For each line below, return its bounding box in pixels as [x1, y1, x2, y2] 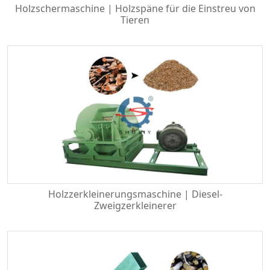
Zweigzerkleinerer [93, 199, 177, 212]
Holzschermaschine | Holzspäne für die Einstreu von [14, 2, 256, 15]
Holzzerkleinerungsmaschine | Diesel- [48, 187, 222, 201]
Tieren [121, 13, 149, 27]
